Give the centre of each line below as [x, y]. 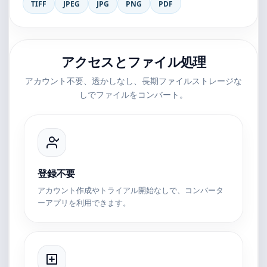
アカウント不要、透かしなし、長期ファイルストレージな [133, 81]
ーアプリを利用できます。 [84, 203]
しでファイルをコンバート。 [133, 94]
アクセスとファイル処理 [133, 61]
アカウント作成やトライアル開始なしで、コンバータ [131, 190]
